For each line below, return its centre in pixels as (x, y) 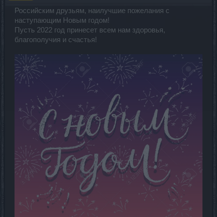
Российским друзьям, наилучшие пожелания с (92, 11)
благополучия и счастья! (56, 40)
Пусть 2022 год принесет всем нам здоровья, (90, 30)
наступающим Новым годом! (62, 20)
